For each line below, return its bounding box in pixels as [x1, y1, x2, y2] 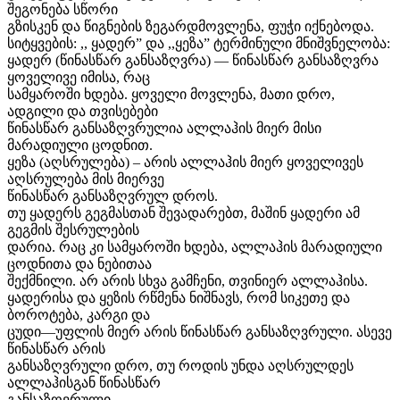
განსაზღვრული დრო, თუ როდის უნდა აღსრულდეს [7, 357, 354, 373]
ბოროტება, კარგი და [7, 306, 150, 322]
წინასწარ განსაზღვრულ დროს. [7, 187, 218, 204]
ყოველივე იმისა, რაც [7, 69, 150, 85]
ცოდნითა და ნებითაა [7, 255, 152, 271]
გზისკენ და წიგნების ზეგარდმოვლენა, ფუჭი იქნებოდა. [7, 18, 374, 34]
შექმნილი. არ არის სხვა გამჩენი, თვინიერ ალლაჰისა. [7, 272, 368, 288]
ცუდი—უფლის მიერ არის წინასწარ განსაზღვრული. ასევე [7, 323, 392, 339]
